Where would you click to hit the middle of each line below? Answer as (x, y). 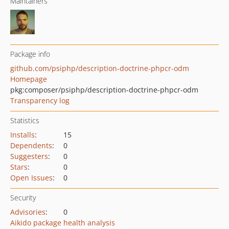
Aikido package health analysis (63, 223)
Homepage (29, 79)
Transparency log (40, 100)
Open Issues (31, 178)
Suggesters (29, 156)
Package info (30, 54)
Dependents (31, 145)
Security (23, 198)
